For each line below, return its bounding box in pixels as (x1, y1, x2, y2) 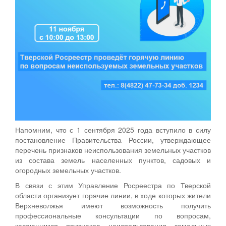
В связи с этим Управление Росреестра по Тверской (15, 180, 211, 190)
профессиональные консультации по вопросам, (15, 210, 211, 220)
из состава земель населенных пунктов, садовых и (15, 154, 211, 165)
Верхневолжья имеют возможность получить (15, 200, 211, 210)
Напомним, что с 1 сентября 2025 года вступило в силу (15, 124, 211, 135)
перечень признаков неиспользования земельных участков (15, 144, 211, 155)
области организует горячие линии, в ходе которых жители (15, 190, 211, 200)
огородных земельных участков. (15, 164, 121, 175)
